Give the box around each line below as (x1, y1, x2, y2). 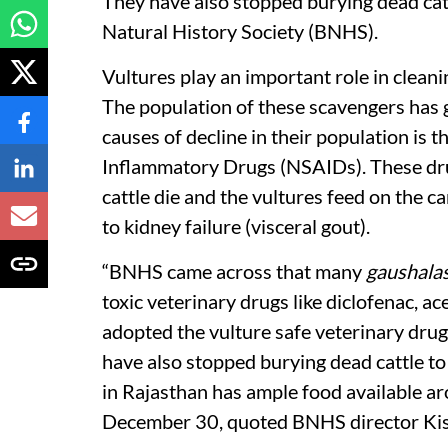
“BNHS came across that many (102, 258, 366, 283)
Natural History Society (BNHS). (102, 18, 378, 43)
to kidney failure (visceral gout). (102, 213, 370, 238)
